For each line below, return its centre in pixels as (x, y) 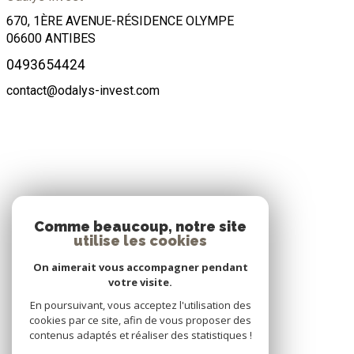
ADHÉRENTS (177, 216)
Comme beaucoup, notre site (140, 226)
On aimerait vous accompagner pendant (140, 267)
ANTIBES (70, 39)
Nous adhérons (177, 249)
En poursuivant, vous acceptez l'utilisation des (140, 305)
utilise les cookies (140, 241)
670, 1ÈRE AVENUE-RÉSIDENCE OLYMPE (120, 21)
